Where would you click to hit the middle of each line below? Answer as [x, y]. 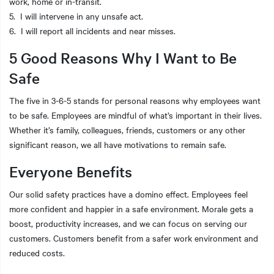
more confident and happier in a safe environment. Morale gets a [131, 208]
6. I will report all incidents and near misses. [92, 30]
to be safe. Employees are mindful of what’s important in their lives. [135, 115]
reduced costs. [37, 252]
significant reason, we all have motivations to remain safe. [118, 144]
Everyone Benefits [71, 171]
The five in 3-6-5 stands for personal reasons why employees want [135, 100]
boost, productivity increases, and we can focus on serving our [128, 223]
